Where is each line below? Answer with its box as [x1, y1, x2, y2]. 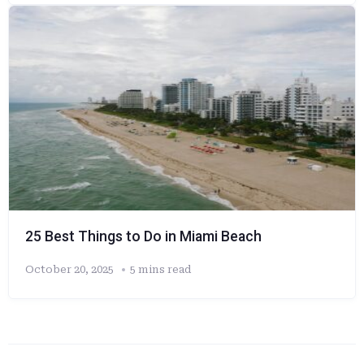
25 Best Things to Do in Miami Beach [25, 228, 262, 245]
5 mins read [130, 263, 191, 276]
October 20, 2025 [25, 263, 114, 276]
